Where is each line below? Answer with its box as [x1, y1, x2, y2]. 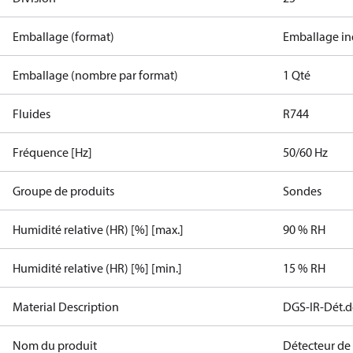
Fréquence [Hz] [13, 144, 92, 160]
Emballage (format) [13, 28, 114, 44]
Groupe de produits [13, 183, 114, 199]
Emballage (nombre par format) [13, 67, 178, 83]
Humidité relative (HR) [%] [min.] [13, 260, 182, 276]
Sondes [283, 183, 322, 199]
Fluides [13, 106, 50, 121]
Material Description [13, 299, 119, 314]
